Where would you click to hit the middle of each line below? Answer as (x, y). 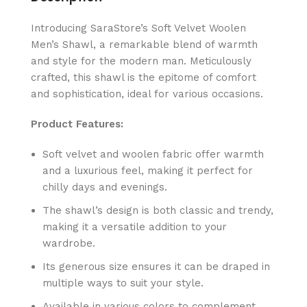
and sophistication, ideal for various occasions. (147, 94)
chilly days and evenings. (105, 187)
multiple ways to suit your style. (123, 283)
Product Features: (77, 124)
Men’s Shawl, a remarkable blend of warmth (144, 44)
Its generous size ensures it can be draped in (156, 266)
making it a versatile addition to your (135, 226)
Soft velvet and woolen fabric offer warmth (153, 154)
